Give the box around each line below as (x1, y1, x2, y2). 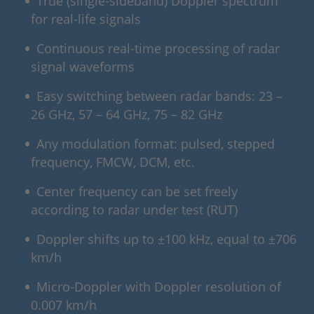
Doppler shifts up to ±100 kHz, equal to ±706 (36, 231, 297, 248)
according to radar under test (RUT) (31, 201, 238, 219)
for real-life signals (31, 11, 141, 28)
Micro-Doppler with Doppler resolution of (36, 278, 282, 296)
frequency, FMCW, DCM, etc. (31, 153, 195, 171)
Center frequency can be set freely (36, 183, 238, 200)
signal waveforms (31, 58, 135, 76)
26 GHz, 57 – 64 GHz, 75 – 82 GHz (31, 106, 222, 123)
